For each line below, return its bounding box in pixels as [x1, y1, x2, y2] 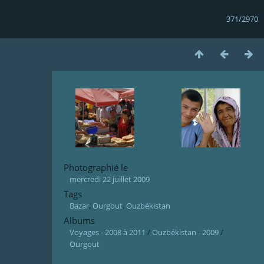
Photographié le [64, 161, 128, 173]
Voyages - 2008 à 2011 [70, 227, 146, 237]
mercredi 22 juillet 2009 [70, 174, 150, 184]
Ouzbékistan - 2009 [152, 227, 219, 237]
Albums [64, 214, 95, 226]
